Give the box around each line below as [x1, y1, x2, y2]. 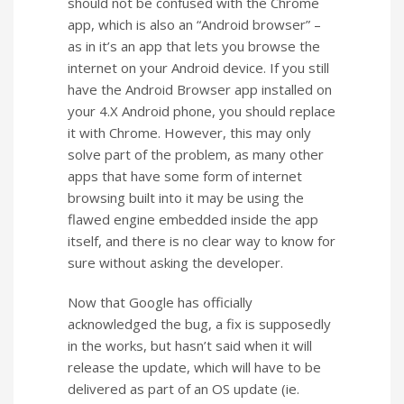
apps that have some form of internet [68, 166, 302, 185]
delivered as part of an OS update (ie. [68, 379, 299, 398]
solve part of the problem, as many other [68, 144, 324, 163]
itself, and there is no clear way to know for [68, 231, 335, 250]
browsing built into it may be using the [68, 188, 304, 207]
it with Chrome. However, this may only [68, 123, 311, 142]
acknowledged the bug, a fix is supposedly [68, 314, 331, 333]
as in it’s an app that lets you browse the [68, 36, 320, 55]
